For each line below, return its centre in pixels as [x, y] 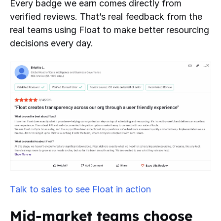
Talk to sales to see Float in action [80, 189]
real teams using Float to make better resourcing [110, 30]
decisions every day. [52, 43]
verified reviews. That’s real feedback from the [106, 17]
